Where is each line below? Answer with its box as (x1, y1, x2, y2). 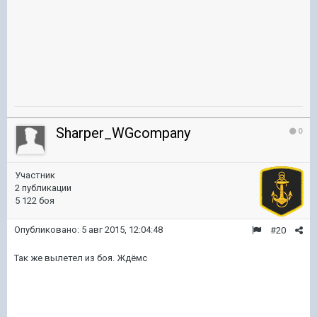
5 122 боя (15, 195, 54, 206)
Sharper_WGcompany (56, 125, 190, 142)
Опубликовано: (14, 224, 81, 235)
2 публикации (15, 183, 71, 193)
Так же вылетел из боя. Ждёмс (14, 253, 147, 263)
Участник (15, 170, 55, 180)
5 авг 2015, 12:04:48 (81, 224, 163, 235)
